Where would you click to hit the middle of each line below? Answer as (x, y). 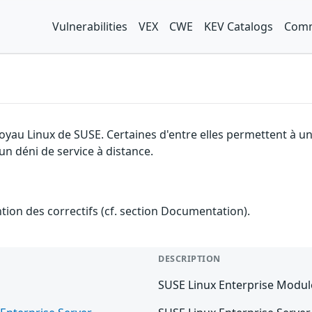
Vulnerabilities (90, 26)
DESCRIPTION (189, 259)
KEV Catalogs (239, 26)
